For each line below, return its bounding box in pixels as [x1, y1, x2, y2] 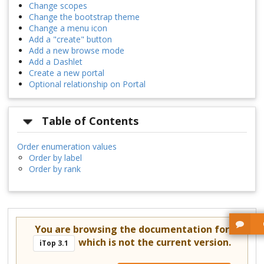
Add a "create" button [29, 34, 112, 45]
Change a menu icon [29, 22, 107, 34]
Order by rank [29, 163, 81, 174]
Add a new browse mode [29, 45, 124, 57]
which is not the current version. [75, 235, 231, 249]
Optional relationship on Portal [29, 78, 146, 90]
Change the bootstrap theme [29, 11, 140, 23]
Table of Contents [42, 114, 139, 128]
